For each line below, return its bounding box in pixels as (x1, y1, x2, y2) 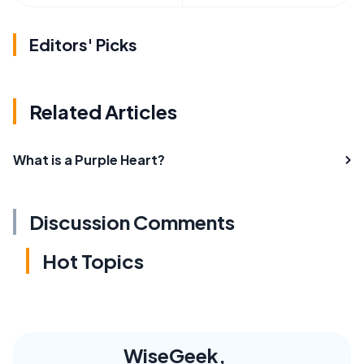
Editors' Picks (29, 34, 137, 54)
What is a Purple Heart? (13, 151, 165, 168)
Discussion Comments (29, 210, 235, 234)
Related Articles (29, 99, 177, 123)
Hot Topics (42, 249, 144, 273)
